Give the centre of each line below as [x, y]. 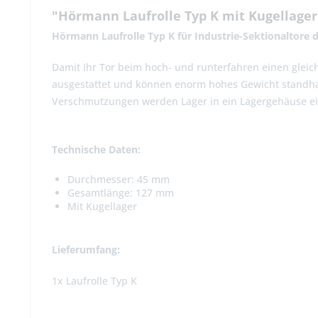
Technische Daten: [96, 150]
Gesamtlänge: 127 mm [121, 193]
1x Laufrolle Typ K [94, 281]
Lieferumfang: [86, 250]
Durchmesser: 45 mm [119, 180]
